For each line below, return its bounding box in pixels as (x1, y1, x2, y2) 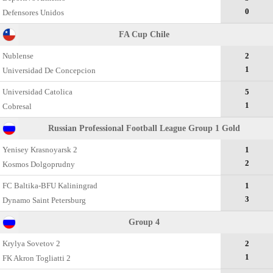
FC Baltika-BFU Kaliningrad (2, 181, 98, 190)
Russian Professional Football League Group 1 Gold (48, 124, 240, 133)
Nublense (2, 51, 34, 60)
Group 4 (128, 218, 160, 227)
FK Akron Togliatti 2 (2, 253, 71, 263)
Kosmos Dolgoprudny (2, 160, 76, 169)
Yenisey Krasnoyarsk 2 (2, 145, 78, 154)
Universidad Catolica (2, 87, 73, 96)
